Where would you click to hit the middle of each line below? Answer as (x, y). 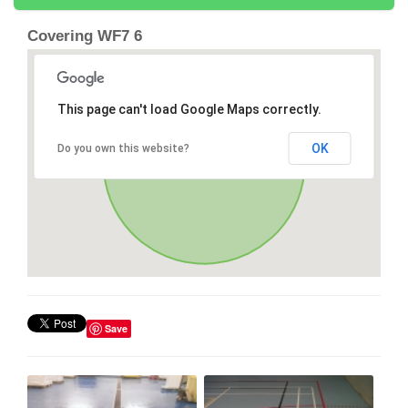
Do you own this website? (123, 149)
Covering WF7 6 (85, 36)
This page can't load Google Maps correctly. (189, 110)
